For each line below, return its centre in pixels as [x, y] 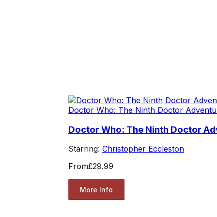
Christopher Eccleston [143, 149]
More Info [96, 189]
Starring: [85, 149]
